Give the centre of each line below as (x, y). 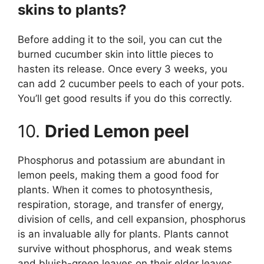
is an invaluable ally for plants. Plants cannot (123, 234)
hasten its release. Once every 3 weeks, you (123, 69)
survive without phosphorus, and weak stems (125, 248)
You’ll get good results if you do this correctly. (125, 99)
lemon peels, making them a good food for (118, 175)
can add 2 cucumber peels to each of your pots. (131, 84)
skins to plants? (72, 10)
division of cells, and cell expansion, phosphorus (132, 219)
